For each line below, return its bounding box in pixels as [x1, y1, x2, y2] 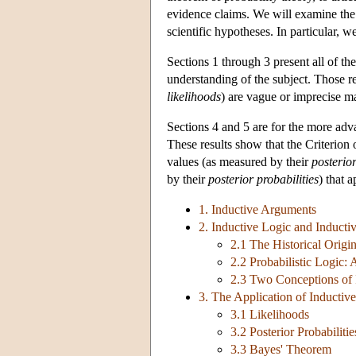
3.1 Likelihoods [230, 308, 309, 322]
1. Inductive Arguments [199, 203, 316, 217]
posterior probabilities [208, 172, 319, 187]
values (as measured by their [167, 155, 311, 169]
